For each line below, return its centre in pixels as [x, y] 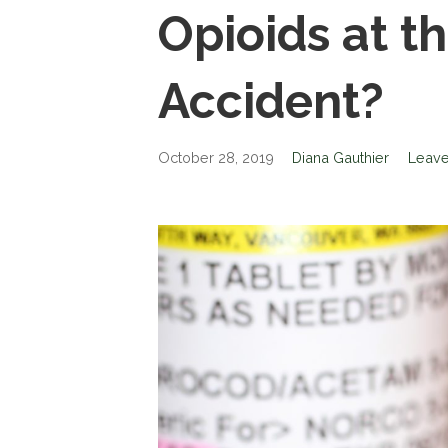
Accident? [271, 101]
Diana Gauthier [341, 157]
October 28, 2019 [216, 157]
